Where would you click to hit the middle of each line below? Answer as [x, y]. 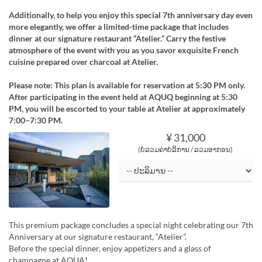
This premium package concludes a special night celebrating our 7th [131, 225]
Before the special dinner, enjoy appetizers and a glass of [110, 248]
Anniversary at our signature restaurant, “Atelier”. [98, 236]
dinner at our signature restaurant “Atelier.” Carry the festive [117, 39]
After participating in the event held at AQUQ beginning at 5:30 [123, 97]
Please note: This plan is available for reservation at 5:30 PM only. [127, 85]
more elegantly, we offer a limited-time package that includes [119, 27]
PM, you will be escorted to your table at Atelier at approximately [127, 109]
